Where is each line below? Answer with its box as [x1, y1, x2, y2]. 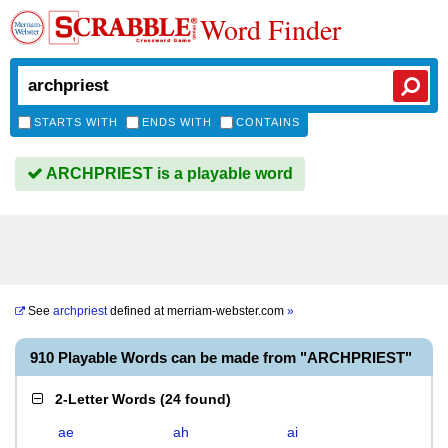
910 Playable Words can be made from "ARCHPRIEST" [30, 349, 412, 366]
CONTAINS [236, 116, 300, 128]
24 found [165, 391, 226, 407]
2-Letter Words [55, 391, 156, 407]
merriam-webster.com [167, 304, 287, 318]
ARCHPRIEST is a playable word [43, 165, 293, 182]
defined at [107, 304, 167, 318]
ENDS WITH [142, 116, 212, 128]
